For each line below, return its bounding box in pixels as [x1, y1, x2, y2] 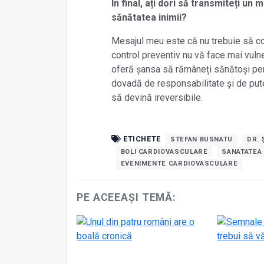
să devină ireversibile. [111, 92, 203, 104]
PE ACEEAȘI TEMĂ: [77, 191, 177, 203]
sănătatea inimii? [111, 12, 189, 24]
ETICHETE [121, 134, 161, 144]
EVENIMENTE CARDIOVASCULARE [120, 160, 238, 168]
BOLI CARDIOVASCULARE [120, 147, 208, 156]
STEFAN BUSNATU [170, 136, 233, 144]
